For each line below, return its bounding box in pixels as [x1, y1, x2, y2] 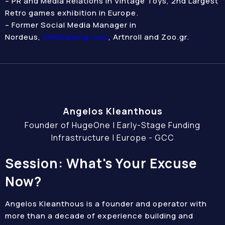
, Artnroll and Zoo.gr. [108, 32, 189, 42]
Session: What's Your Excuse [5, 154, 197, 172]
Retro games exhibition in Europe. [5, 8, 139, 18]
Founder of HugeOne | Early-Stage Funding [25, 120, 200, 131]
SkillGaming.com [43, 32, 108, 42]
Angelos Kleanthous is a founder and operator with [5, 198, 207, 209]
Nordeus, [5, 32, 43, 42]
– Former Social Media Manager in [5, 20, 137, 30]
